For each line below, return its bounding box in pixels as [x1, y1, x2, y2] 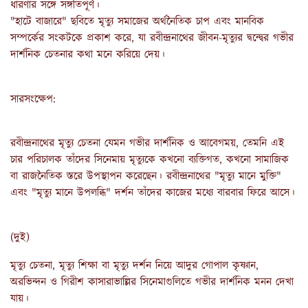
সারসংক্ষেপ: [10, 91, 56, 107]
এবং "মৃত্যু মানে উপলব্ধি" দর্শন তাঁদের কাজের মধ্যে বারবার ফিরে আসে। [10, 185, 295, 201]
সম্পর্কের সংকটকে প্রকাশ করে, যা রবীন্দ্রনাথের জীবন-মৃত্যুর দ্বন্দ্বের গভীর [10, 30, 294, 46]
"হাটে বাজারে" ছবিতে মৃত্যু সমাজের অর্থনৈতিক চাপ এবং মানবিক [10, 13, 264, 30]
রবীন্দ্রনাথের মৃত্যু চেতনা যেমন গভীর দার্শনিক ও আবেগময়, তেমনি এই [10, 135, 285, 152]
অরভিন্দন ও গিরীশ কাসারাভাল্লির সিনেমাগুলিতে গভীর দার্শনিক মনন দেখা [10, 274, 294, 290]
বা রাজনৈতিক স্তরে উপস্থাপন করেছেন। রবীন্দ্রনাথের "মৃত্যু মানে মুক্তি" [10, 168, 281, 185]
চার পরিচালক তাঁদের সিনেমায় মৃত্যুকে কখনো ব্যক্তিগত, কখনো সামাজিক [10, 152, 289, 168]
